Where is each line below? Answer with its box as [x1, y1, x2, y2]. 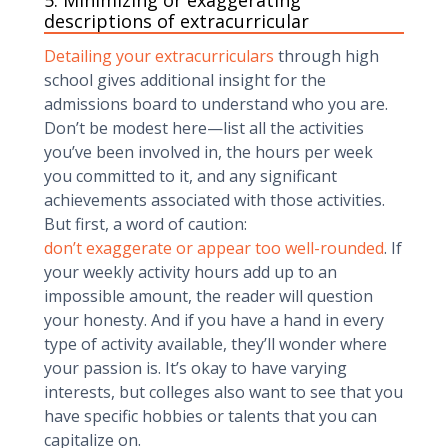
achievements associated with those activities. [44, 189, 389, 211]
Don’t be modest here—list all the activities [44, 117, 364, 139]
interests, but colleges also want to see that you [44, 381, 403, 403]
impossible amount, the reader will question [44, 285, 373, 307]
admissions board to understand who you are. [44, 93, 388, 115]
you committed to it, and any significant [44, 165, 337, 187]
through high [274, 45, 379, 67]
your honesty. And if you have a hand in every [44, 309, 384, 331]
